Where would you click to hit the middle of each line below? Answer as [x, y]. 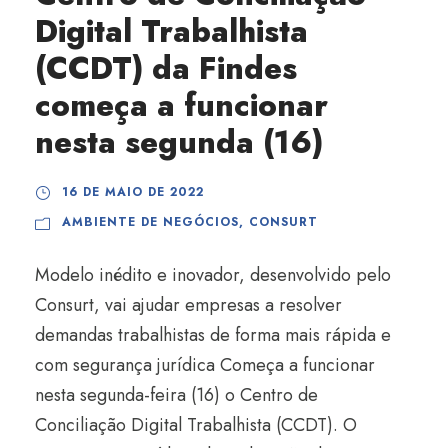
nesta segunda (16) [179, 142]
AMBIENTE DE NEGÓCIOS [150, 222]
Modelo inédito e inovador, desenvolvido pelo [213, 275]
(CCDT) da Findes [166, 68]
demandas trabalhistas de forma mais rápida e [213, 335]
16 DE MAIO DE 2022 [133, 192]
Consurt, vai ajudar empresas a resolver [188, 305]
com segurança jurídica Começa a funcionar [205, 365]
